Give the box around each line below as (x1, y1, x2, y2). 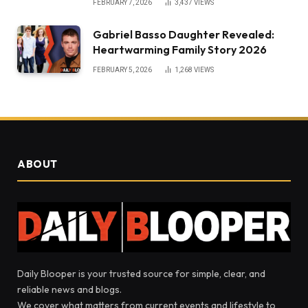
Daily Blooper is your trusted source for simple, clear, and (17, 267, 265, 280)
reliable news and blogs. (17, 283, 122, 296)
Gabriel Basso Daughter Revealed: (93, 27, 274, 41)
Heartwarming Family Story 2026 (93, 42, 267, 56)
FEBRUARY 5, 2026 (93, 65, 152, 74)
